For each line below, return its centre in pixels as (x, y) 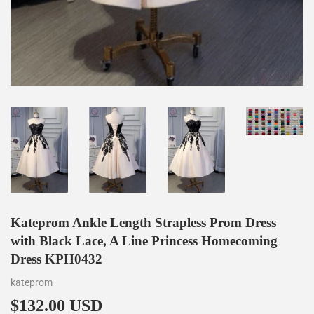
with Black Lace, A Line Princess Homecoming (144, 240)
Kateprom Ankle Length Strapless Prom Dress (143, 222)
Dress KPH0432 (56, 259)
